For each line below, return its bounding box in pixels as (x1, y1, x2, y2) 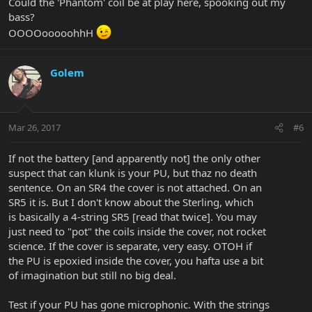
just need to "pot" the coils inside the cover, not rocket (8, 224, 266, 239)
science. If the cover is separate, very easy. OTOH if (8, 239, 252, 253)
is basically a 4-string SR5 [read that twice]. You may (8, 210, 257, 224)
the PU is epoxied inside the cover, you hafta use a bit (8, 253, 263, 268)
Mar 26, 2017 (8, 121, 61, 134)
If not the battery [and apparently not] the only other (8, 151, 260, 166)
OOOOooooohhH (8, 25, 96, 40)
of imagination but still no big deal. (8, 268, 176, 283)
